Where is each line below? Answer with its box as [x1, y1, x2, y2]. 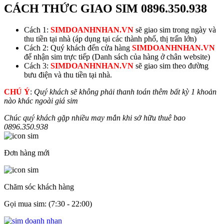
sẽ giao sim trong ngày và [133, 25, 216, 34]
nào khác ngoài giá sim [4, 96, 78, 105]
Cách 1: [24, 25, 48, 34]
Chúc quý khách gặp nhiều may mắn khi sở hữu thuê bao [4, 113, 185, 122]
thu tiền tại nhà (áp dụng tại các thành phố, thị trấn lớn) [24, 34, 196, 43]
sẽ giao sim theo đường [133, 61, 208, 70]
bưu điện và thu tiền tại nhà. [24, 70, 112, 79]
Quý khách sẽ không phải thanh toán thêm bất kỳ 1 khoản [34, 87, 216, 96]
